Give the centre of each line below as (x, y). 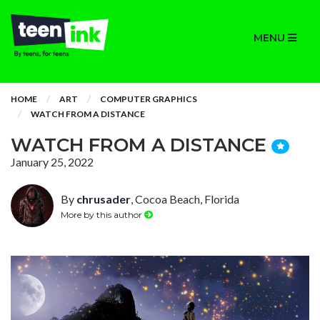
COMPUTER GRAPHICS (149, 99)
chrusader (104, 199)
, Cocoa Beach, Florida (185, 199)
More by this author (102, 214)
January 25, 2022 (52, 162)
